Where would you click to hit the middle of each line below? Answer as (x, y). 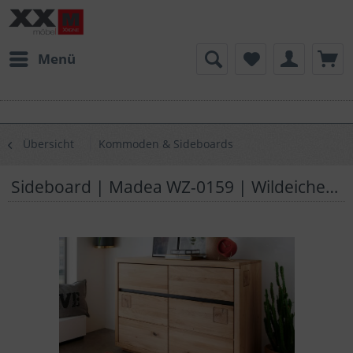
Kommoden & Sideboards (166, 144)
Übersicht (48, 144)
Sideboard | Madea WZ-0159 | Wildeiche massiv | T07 (332, 186)
